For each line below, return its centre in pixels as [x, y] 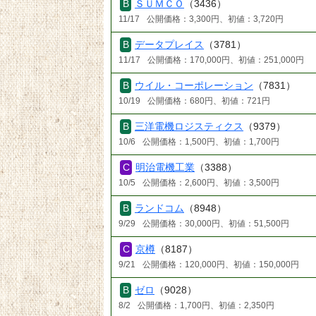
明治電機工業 [165, 167]
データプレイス [170, 44]
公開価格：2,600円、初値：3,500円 [211, 183]
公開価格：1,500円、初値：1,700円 [211, 142]
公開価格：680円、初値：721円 [209, 101]
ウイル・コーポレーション [194, 85]
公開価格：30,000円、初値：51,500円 [216, 224]
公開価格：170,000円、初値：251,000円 [226, 60]
